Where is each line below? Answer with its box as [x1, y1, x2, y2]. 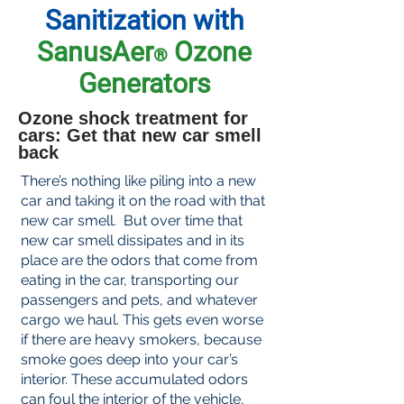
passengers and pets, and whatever [21, 291, 258, 309]
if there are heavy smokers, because [21, 331, 262, 349]
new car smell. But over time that [21, 212, 243, 230]
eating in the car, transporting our [21, 271, 239, 289]
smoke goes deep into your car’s [21, 351, 238, 369]
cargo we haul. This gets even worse [21, 311, 263, 329]
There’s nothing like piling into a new [21, 172, 256, 190]
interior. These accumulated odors [21, 371, 248, 389]
